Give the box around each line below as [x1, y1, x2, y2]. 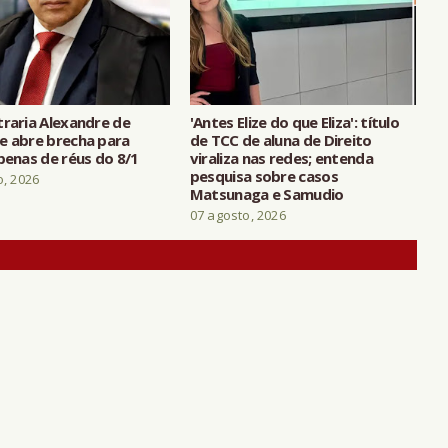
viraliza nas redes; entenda [189, 147, 373, 168]
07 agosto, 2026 [189, 205, 286, 224]
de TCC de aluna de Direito [189, 129, 372, 150]
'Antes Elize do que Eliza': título [189, 111, 400, 132]
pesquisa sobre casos [189, 165, 338, 186]
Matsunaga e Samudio [189, 183, 344, 204]
